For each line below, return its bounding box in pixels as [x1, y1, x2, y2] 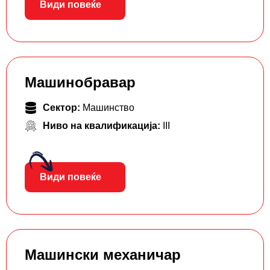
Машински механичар [25, 246, 181, 263]
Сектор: [43, 102, 83, 113]
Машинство [83, 102, 134, 113]
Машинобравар [25, 74, 136, 91]
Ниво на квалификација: [43, 121, 163, 131]
